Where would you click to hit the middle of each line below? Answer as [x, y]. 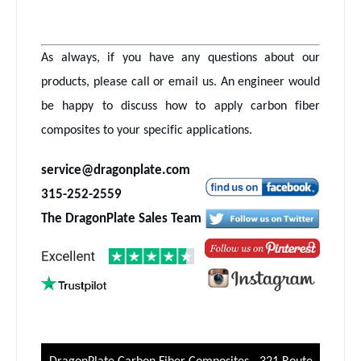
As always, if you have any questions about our [180, 58]
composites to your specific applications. [147, 131]
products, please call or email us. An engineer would [180, 83]
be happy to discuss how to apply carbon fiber [180, 107]
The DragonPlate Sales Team [121, 219]
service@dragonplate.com [116, 171]
